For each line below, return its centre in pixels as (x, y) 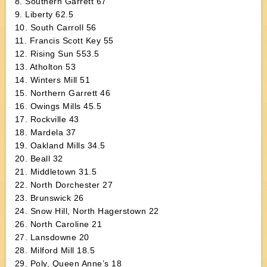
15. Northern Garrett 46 (63, 93)
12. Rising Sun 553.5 (57, 54)
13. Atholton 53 (45, 67)
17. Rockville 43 (47, 119)
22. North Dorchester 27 (64, 185)
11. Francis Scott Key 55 (64, 41)
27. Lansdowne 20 (52, 237)
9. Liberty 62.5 (44, 14)
